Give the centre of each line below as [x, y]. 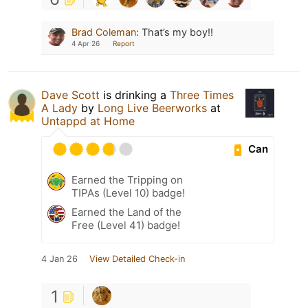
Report [124, 43]
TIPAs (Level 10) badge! [128, 192]
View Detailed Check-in [137, 258]
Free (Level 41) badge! [126, 225]
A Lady [59, 108]
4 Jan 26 [59, 258]
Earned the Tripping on [127, 179]
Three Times [202, 95]
